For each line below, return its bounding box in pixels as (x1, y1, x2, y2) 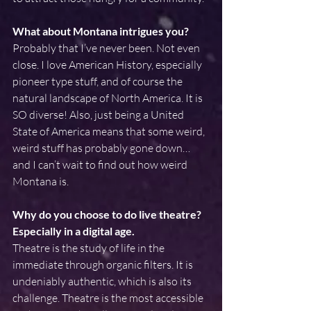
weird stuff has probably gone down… (12, 141, 190, 155)
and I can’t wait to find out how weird (12, 158, 190, 171)
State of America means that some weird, (12, 124, 207, 138)
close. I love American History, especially (12, 58, 204, 72)
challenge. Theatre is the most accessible (12, 291, 205, 305)
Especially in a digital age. (12, 224, 135, 237)
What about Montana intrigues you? (12, 24, 189, 37)
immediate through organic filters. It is (12, 258, 195, 271)
